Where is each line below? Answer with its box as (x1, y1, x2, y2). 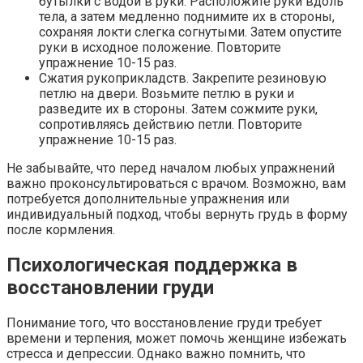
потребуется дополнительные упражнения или (6, 190, 289, 207)
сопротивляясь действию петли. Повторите (39, 116, 302, 132)
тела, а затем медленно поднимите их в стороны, (39, 8, 335, 24)
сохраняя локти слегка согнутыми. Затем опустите (39, 23, 342, 40)
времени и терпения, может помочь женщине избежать (6, 330, 347, 346)
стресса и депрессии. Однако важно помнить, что (6, 345, 305, 361)
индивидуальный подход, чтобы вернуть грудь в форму (6, 206, 348, 222)
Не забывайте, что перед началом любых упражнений (6, 160, 335, 176)
